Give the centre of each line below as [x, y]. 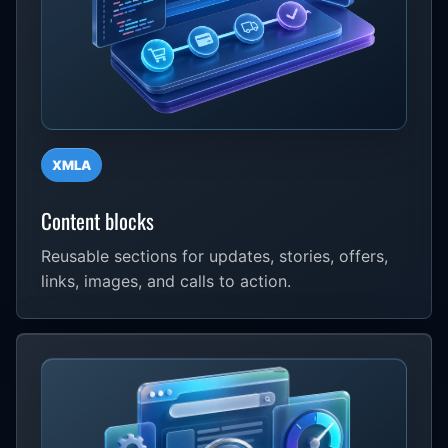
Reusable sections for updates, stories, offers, [214, 255]
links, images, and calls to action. [166, 280]
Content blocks [97, 220]
